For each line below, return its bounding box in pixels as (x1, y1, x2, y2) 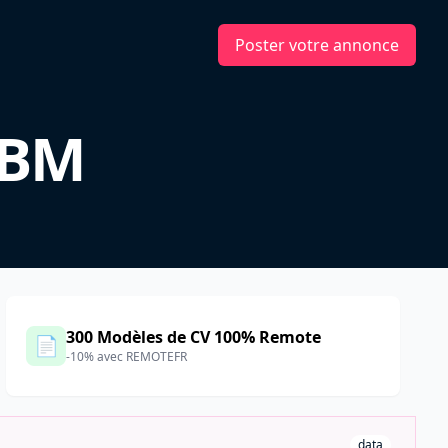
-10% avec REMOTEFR (66, 348, 188, 365)
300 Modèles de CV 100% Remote (66, 326, 322, 348)
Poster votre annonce (235, 34, 399, 56)
